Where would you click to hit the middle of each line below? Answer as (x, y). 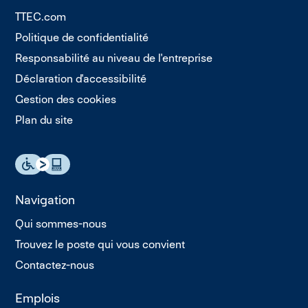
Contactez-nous (55, 265)
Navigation (45, 200)
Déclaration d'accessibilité (81, 79)
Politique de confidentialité (82, 38)
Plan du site (44, 120)
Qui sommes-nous (61, 224)
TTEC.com (41, 17)
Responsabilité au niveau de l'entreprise (114, 58)
